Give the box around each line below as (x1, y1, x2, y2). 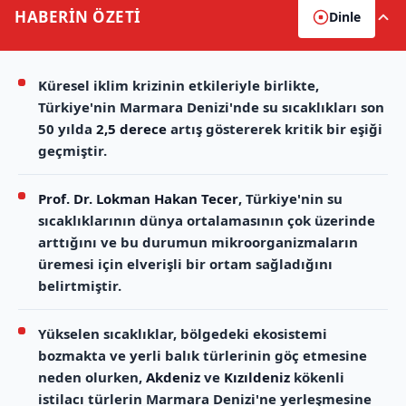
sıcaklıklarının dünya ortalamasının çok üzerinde (38, 211, 375, 230)
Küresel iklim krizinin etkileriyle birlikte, (38, 76, 319, 95)
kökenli (290, 368, 344, 387)
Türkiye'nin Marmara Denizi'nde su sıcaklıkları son (38, 98, 384, 117)
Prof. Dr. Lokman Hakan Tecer (38, 189, 238, 208)
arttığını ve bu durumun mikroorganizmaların (38, 233, 358, 252)
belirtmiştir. (38, 276, 121, 295)
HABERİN (14, 6, 92, 28)
